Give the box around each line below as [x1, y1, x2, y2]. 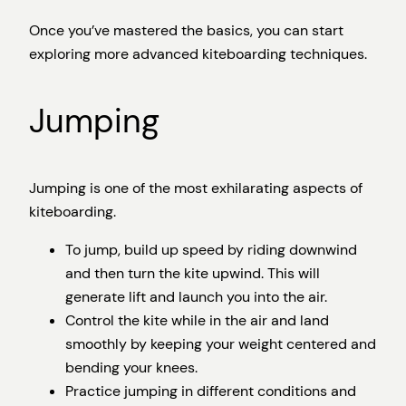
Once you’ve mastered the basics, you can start [29, 20, 343, 40]
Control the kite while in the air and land [65, 311, 329, 331]
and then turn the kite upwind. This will [65, 264, 320, 284]
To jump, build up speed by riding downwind [65, 240, 357, 260]
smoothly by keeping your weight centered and [65, 334, 376, 354]
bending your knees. [65, 358, 198, 378]
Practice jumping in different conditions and [65, 382, 356, 401]
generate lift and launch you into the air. [65, 287, 327, 307]
